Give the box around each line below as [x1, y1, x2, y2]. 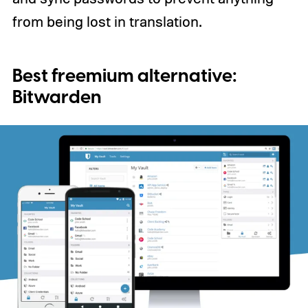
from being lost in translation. [12, 12, 201, 30]
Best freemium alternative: [12, 63, 237, 89]
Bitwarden [12, 84, 102, 111]
